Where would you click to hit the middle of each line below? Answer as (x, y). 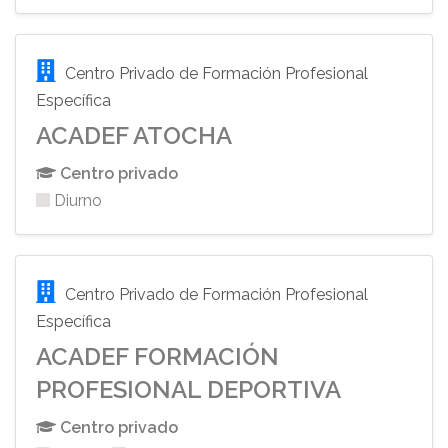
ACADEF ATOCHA (134, 135)
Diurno (76, 200)
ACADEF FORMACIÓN (157, 356)
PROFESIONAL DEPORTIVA (188, 389)
